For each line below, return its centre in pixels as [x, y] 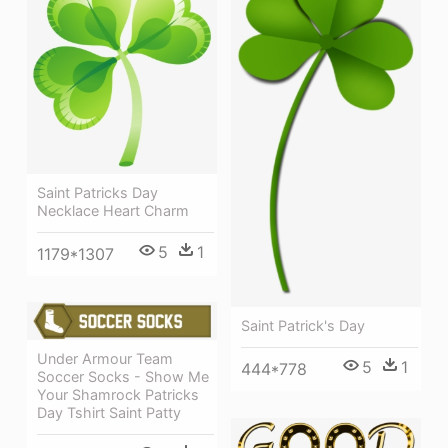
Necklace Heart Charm [113, 211]
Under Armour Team [105, 358]
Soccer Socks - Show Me [123, 376]
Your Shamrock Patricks [118, 394]
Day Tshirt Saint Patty [109, 412]
